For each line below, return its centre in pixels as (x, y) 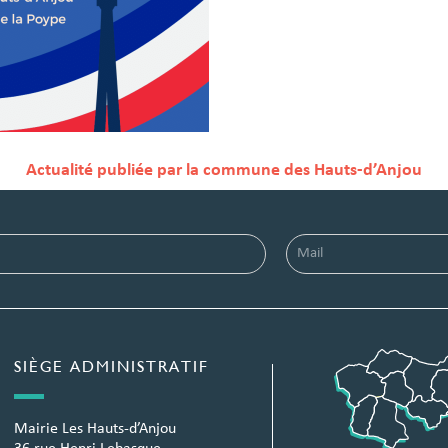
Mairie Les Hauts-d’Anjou (95, 429)
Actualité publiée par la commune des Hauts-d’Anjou (224, 170)
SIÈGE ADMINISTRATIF (111, 366)
